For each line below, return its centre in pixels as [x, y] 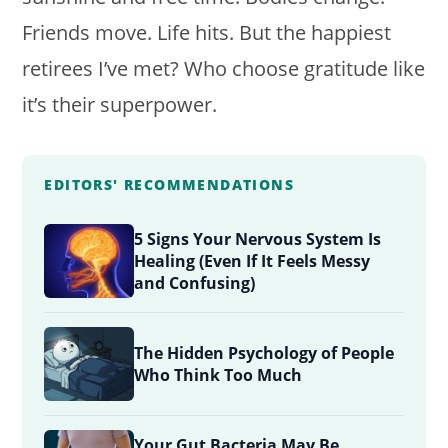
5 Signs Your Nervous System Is [258, 238]
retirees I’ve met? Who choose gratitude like [224, 68]
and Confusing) [195, 282]
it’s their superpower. [120, 104]
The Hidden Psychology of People [264, 352]
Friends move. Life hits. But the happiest [207, 32]
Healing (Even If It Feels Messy [252, 260]
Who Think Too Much [218, 374]
